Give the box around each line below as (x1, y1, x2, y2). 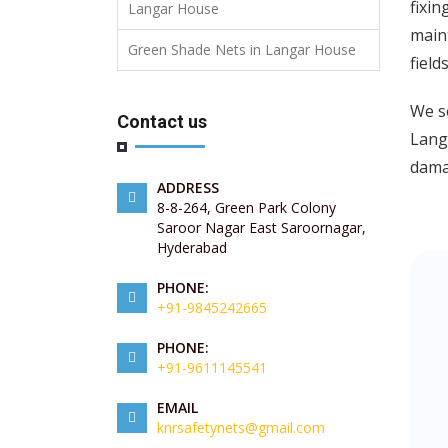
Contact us (117, 111, 207, 133)
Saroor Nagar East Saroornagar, (157, 218, 366, 238)
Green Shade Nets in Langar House (128, 40, 356, 60)
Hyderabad (157, 238, 227, 258)
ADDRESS (157, 178, 219, 198)
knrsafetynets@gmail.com (157, 418, 325, 438)
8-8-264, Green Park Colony (157, 198, 336, 218)
